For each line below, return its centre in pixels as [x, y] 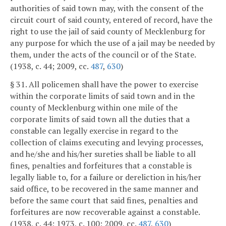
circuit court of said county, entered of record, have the [111, 20]
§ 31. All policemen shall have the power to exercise [104, 84]
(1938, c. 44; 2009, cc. [50, 66]
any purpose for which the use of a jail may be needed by [112, 43]
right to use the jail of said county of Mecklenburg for [108, 32]
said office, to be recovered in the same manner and [104, 189]
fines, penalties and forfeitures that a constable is [101, 166]
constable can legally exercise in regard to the [94, 131]
